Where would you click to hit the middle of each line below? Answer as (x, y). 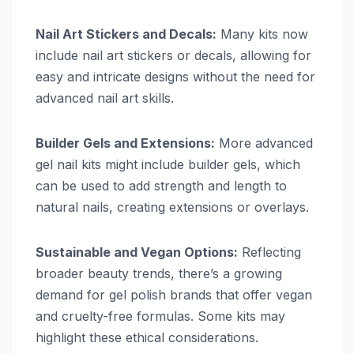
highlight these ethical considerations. (147, 338)
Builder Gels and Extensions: (125, 143)
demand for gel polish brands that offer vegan (174, 295)
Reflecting (269, 252)
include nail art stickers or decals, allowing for (173, 56)
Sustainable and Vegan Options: (137, 252)
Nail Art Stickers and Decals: (126, 34)
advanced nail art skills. (105, 98)
